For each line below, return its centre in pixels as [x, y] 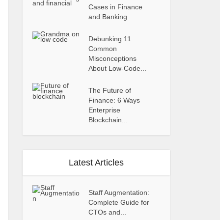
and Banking [108, 17]
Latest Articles [96, 163]
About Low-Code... [118, 68]
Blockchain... [108, 120]
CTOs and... [108, 212]
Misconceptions [113, 58]
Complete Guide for [119, 202]
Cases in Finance [116, 7]
